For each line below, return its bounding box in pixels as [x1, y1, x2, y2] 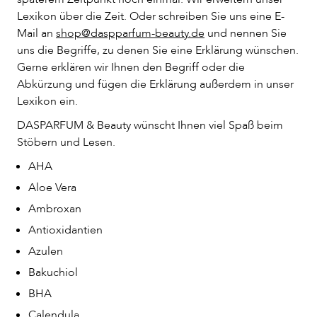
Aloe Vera [28, 180, 76, 195]
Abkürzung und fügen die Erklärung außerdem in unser [17, 76, 294, 92]
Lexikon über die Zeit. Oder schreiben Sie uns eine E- [17, 8, 284, 24]
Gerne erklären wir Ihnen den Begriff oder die [17, 59, 245, 75]
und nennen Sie [207, 25, 287, 41]
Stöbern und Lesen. [17, 134, 115, 150]
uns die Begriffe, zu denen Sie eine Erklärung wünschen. [17, 42, 299, 58]
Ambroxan [28, 201, 81, 217]
